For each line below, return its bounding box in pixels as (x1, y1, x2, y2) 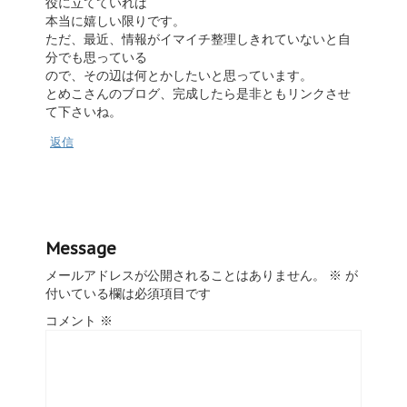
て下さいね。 (45, 103, 122, 120)
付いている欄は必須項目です (45, 284, 211, 302)
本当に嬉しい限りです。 (45, 12, 185, 29)
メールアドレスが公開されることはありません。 (45, 266, 325, 283)
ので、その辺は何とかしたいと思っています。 (45, 66, 313, 84)
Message (45, 237, 116, 259)
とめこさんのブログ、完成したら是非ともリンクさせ (45, 84, 351, 102)
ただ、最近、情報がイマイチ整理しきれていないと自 (45, 30, 351, 47)
